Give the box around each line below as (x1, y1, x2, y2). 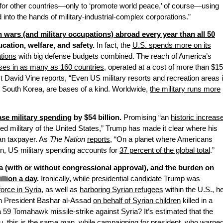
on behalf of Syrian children (93, 197, 181, 205)
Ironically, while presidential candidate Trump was (39, 175, 200, 183)
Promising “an (121, 113, 171, 122)
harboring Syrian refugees (80, 186, 163, 194)
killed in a (181, 197, 213, 205)
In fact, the (95, 41, 132, 50)
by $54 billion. (72, 113, 121, 122)
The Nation (50, 135, 85, 144)
